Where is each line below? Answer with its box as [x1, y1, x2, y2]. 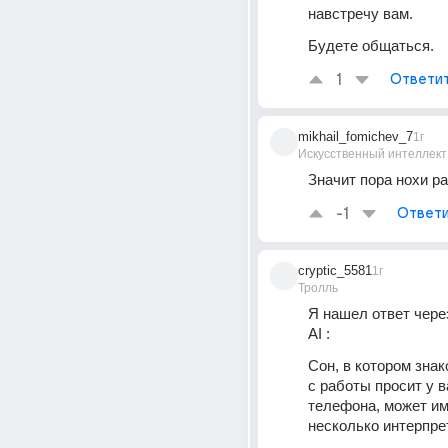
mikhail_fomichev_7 [298, 129, 413, 144]
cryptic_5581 [298, 263, 372, 278]
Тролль [298, 281, 338, 295]
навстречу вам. [308, 5, 413, 22]
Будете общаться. [308, 37, 434, 54]
